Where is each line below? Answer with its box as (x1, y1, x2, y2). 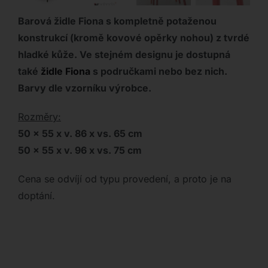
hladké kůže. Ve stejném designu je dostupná (17, 48, 230, 61)
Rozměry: (17, 111, 61, 123)
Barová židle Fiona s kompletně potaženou (17, 15, 217, 28)
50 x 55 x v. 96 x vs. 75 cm (17, 144, 142, 157)
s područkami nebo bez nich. (90, 65, 227, 78)
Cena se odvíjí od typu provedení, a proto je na (17, 173, 232, 185)
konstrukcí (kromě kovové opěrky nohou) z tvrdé (17, 32, 249, 44)
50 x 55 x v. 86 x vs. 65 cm (17, 127, 142, 140)
